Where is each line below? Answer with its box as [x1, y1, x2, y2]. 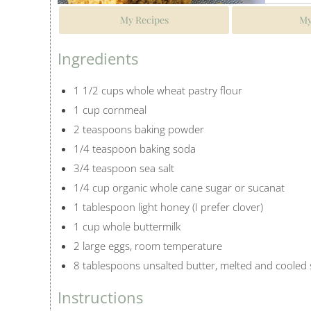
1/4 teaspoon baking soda [73, 141, 196, 155]
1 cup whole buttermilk [73, 219, 180, 233]
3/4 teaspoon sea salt [73, 160, 174, 175]
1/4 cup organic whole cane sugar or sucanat [73, 180, 285, 194]
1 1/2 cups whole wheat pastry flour [73, 83, 242, 97]
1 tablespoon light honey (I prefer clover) [73, 199, 263, 214]
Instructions [58, 286, 143, 308]
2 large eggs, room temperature [73, 238, 222, 253]
